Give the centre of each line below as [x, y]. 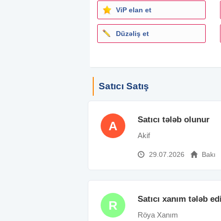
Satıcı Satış [124, 86]
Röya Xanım [158, 215]
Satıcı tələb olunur [174, 119]
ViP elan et [134, 10]
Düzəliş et [132, 33]
